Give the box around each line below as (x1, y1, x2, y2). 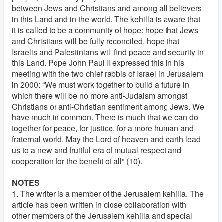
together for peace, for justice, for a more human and (12, 122, 194, 134)
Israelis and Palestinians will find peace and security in (12, 46, 204, 57)
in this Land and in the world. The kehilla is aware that (12, 13, 200, 25)
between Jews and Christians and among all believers (12, 2, 202, 14)
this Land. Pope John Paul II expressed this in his (12, 57, 184, 68)
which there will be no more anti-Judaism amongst (12, 90, 187, 101)
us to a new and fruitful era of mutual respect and (12, 144, 181, 156)
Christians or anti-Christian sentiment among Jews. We (12, 101, 204, 112)
